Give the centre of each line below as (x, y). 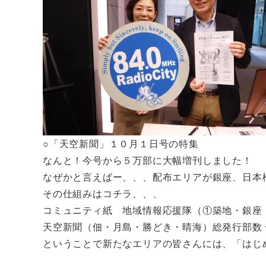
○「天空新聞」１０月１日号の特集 (121, 143)
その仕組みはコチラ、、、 (103, 193)
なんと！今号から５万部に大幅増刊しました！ (148, 160)
